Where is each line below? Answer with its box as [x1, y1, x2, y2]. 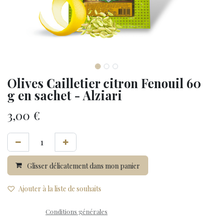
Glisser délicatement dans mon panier [26, 161, 140, 170]
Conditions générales [46, 207, 108, 216]
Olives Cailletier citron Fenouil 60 [7, 75, 201, 91]
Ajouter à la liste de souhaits [18, 184, 101, 193]
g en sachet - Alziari [7, 87, 122, 103]
